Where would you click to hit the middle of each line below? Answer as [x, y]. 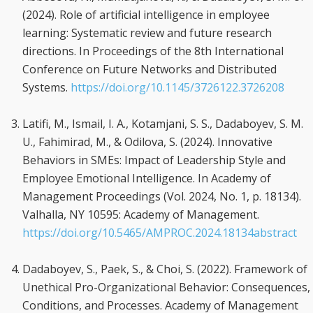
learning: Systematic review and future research [147, 33]
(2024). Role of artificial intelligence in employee [146, 15]
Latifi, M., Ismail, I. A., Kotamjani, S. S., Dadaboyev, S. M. [163, 124]
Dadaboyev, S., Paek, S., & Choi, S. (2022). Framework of [165, 269]
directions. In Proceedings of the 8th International [153, 51]
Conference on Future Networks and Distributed [150, 69]
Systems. [46, 87]
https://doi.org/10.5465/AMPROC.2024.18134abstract [160, 233]
